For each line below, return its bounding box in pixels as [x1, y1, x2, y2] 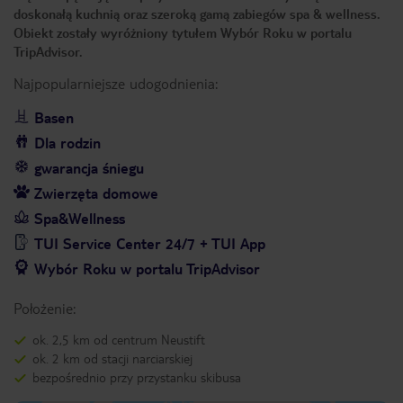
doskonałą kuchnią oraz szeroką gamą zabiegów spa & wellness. [13, 5, 381, 22]
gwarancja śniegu [34, 158, 144, 177]
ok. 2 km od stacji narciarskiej [32, 350, 193, 366]
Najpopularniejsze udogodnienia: [13, 74, 218, 93]
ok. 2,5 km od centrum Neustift [32, 331, 205, 347]
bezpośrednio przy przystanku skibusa [32, 369, 241, 385]
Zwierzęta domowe [34, 184, 158, 202]
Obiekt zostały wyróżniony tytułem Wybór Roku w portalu [13, 24, 352, 40]
